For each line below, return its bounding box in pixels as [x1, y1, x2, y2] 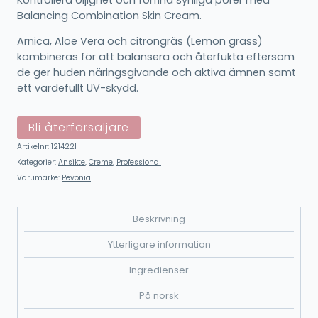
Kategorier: [17, 156, 58, 168]
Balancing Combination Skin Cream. [17, 8, 202, 23]
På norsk [139, 288, 179, 302]
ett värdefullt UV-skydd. [17, 81, 138, 96]
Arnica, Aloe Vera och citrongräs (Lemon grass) [17, 34, 263, 49]
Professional [116, 156, 161, 168]
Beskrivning [133, 212, 185, 226]
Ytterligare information [107, 237, 211, 251]
